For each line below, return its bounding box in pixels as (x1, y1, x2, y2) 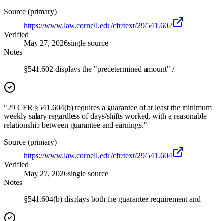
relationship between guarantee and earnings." (4, 121, 147, 130)
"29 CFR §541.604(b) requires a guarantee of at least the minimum (4, 103, 212, 112)
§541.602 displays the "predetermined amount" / (24, 65, 174, 74)
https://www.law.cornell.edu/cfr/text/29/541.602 (24, 21, 172, 30)
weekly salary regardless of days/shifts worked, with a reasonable (4, 112, 207, 121)
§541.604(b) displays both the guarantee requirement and (24, 195, 201, 204)
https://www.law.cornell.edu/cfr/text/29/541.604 (24, 151, 172, 160)
